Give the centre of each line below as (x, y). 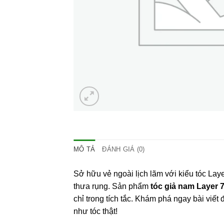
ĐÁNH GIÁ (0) (123, 149)
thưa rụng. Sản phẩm (112, 186)
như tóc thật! (95, 211)
